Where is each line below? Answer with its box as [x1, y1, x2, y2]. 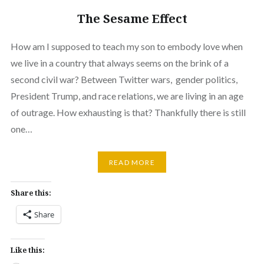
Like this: [10, 245, 45, 256]
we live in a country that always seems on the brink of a [10, 57, 229, 69]
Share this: [10, 188, 51, 199]
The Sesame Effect [77, 11, 187, 27]
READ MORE [109, 157, 155, 167]
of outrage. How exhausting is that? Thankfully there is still [10, 107, 246, 118]
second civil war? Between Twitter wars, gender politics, [10, 74, 237, 85]
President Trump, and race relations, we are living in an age [10, 90, 243, 102]
